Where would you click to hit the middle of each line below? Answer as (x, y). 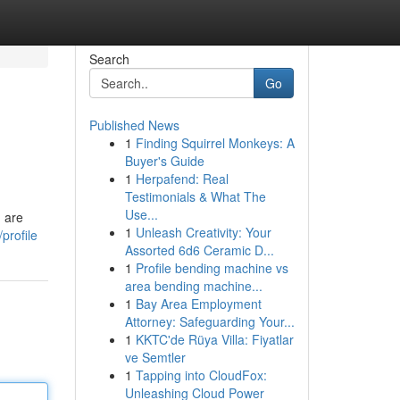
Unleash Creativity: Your (203, 232)
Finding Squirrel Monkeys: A (215, 143)
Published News (134, 125)
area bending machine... (193, 286)
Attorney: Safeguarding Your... (209, 321)
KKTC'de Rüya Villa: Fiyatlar (214, 339)
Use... (141, 214)
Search (109, 59)
